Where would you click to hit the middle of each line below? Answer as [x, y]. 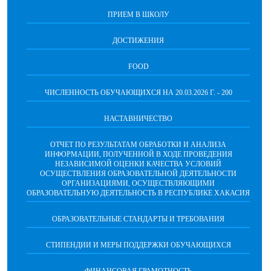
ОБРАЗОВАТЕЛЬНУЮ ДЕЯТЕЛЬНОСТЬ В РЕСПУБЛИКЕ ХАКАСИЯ [138, 193]
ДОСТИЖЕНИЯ [138, 41]
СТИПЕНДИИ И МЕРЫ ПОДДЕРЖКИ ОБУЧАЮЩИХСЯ [138, 245]
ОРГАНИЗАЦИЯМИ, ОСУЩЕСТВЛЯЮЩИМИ [138, 183]
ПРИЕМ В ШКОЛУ [138, 15]
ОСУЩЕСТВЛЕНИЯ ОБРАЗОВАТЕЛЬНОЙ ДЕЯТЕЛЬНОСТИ [138, 174]
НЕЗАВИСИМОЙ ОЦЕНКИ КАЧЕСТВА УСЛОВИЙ [138, 164]
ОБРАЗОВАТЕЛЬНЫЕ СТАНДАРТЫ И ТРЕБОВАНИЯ [138, 219]
